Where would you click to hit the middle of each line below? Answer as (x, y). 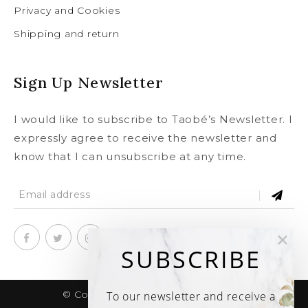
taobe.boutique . (203, 294)
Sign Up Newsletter (89, 83)
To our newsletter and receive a (191, 296)
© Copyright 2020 (108, 294)
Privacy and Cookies (67, 10)
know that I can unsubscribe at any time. (130, 157)
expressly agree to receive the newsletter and (145, 138)
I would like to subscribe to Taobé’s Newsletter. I (153, 120)
